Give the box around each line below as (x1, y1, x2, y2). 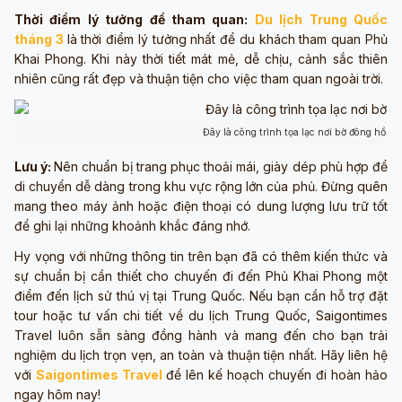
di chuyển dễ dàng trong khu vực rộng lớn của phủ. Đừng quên (14, 178, 388, 194)
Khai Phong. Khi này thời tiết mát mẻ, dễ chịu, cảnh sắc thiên (14, 50, 388, 66)
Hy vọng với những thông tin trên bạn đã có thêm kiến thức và (14, 248, 388, 264)
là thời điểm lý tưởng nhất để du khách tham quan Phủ (66, 31, 388, 47)
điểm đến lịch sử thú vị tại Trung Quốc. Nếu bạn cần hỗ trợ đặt (14, 287, 388, 303)
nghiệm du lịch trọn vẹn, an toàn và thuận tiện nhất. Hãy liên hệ (14, 346, 388, 363)
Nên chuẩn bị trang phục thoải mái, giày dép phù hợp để (54, 158, 388, 174)
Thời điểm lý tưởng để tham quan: (14, 11, 255, 27)
